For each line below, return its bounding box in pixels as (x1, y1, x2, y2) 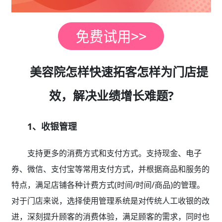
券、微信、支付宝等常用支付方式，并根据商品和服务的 (11, 164, 210, 175)
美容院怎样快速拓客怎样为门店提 (30, 63, 208, 80)
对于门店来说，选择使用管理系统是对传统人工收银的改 (11, 195, 210, 207)
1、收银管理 (27, 120, 77, 133)
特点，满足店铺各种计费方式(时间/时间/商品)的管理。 (11, 179, 205, 191)
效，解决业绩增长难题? (49, 87, 173, 104)
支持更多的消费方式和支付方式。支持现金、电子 (27, 148, 202, 159)
